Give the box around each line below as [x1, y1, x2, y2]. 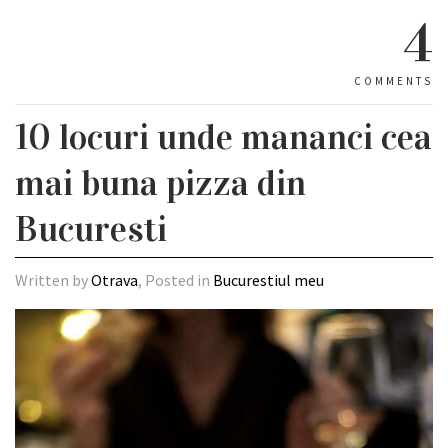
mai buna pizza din [15, 160, 306, 205]
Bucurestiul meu [213, 269, 324, 290]
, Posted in [138, 269, 213, 290]
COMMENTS [354, 73, 433, 88]
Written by [15, 269, 91, 290]
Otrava [91, 269, 138, 290]
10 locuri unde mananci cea [15, 114, 432, 159]
